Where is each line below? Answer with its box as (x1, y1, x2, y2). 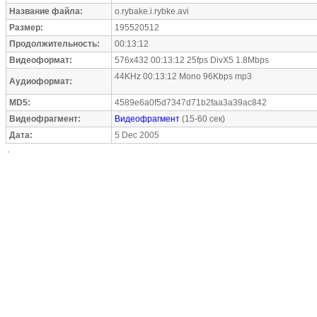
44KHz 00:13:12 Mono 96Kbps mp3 (115, 71, 252, 81)
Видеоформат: (9, 55, 72, 65)
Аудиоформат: (9, 76, 72, 86)
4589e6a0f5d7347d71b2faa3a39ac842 (115, 98, 267, 108)
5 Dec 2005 (115, 130, 159, 140)
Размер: (9, 23, 43, 33)
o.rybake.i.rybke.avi (115, 6, 189, 16)
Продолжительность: (9, 39, 100, 49)
